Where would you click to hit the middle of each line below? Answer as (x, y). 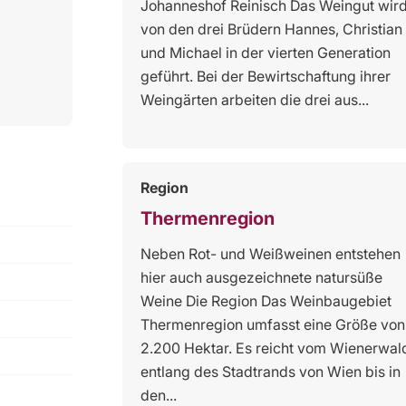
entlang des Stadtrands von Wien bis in (271, 371)
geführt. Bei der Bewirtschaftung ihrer (266, 76)
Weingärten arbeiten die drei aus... (255, 99)
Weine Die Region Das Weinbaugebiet (266, 300)
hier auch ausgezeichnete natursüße (261, 277)
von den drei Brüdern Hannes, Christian (271, 29)
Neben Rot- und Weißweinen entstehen (271, 253)
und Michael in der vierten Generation (266, 52)
